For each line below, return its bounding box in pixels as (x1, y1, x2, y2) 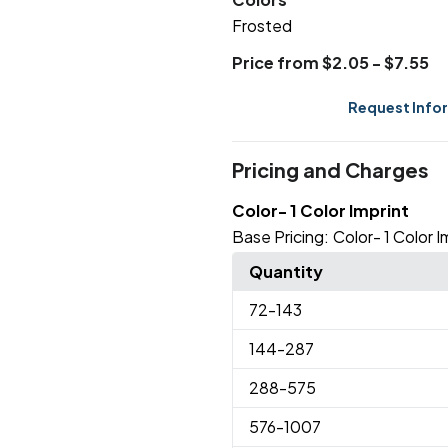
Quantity (248, 261, 323, 283)
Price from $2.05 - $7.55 (231, 52, 429, 74)
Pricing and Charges (231, 157, 429, 183)
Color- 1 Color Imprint (231, 200, 409, 222)
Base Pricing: (231, 226, 329, 248)
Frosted (231, 15, 292, 37)
